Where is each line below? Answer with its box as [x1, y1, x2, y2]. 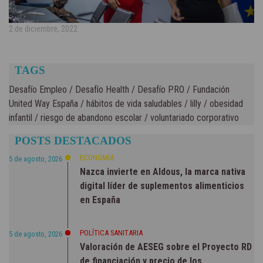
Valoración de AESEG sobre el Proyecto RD [80, 241, 252, 253]
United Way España [9, 98, 78, 110]
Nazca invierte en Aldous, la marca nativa [80, 166, 245, 178]
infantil [9, 112, 32, 124]
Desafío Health [73, 84, 129, 96]
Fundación [190, 84, 230, 96]
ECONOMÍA [80, 153, 114, 163]
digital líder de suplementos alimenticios [80, 180, 244, 192]
